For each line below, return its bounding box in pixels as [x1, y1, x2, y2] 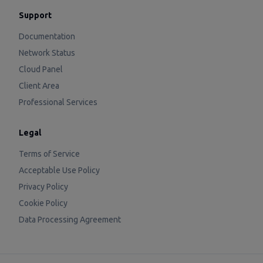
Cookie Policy [19, 198, 68, 208]
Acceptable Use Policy [19, 166, 100, 175]
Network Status [19, 48, 75, 58]
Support [19, 11, 52, 20]
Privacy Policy [19, 182, 68, 191]
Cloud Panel [19, 65, 63, 74]
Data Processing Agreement [19, 215, 121, 224]
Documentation [19, 32, 75, 41]
